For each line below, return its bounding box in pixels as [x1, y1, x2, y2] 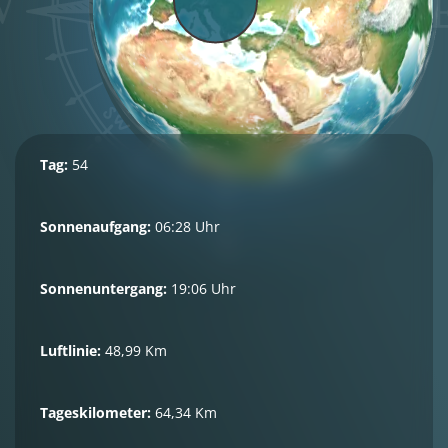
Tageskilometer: [40, 403, 151, 422]
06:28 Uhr [151, 217, 220, 236]
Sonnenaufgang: [40, 217, 151, 236]
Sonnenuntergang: [40, 279, 167, 298]
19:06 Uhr [167, 279, 236, 298]
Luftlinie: [40, 341, 101, 360]
